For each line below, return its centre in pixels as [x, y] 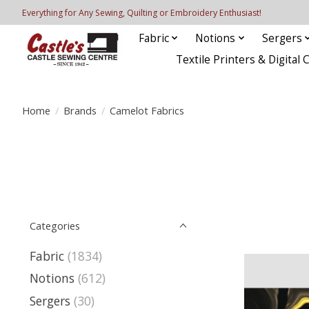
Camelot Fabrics [147, 110]
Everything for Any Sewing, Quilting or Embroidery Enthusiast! [142, 12]
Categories [55, 226]
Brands [80, 110]
